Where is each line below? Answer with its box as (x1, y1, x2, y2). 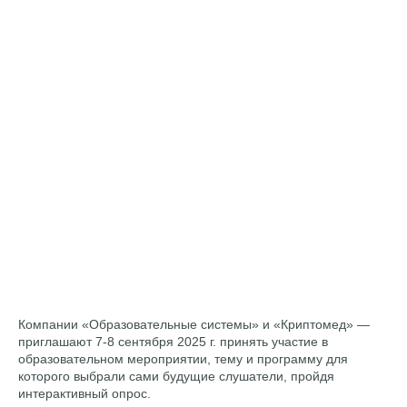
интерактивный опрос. (18, 385, 151, 401)
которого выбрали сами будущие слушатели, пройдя (18, 368, 334, 383)
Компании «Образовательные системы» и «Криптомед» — (18, 316, 370, 332)
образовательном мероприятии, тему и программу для (18, 351, 348, 366)
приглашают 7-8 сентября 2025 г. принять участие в (18, 333, 328, 349)
